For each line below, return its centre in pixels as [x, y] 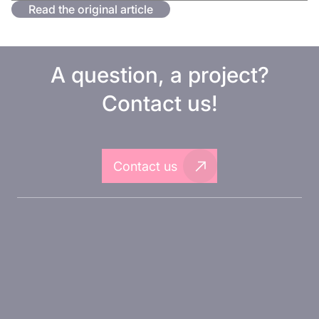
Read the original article [91, 9]
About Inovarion [159, 293]
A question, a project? [159, 75]
